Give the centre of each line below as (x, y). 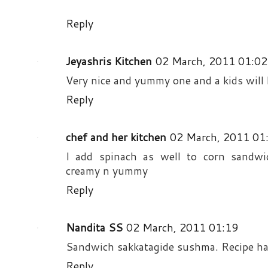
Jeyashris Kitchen (109, 61)
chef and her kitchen (116, 137)
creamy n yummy (107, 170)
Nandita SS (94, 227)
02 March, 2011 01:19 (182, 227)
